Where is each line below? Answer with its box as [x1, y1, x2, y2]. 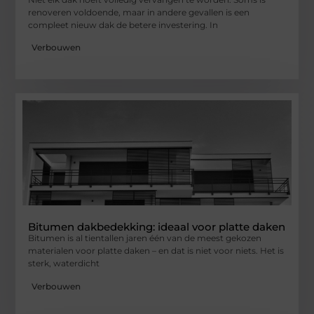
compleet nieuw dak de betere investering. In [28, 19, 219, 30]
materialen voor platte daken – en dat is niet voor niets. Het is [28, 245, 285, 257]
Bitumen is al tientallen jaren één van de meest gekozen [28, 233, 262, 244]
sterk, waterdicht [28, 258, 100, 269]
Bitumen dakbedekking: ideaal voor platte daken [28, 220, 286, 234]
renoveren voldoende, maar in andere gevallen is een [28, 6, 250, 18]
